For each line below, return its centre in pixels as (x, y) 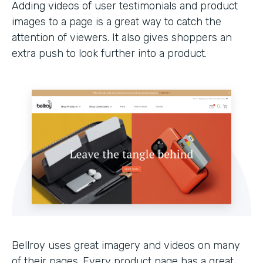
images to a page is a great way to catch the (117, 21)
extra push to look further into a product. (109, 53)
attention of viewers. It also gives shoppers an (122, 37)
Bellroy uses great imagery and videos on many (126, 245)
